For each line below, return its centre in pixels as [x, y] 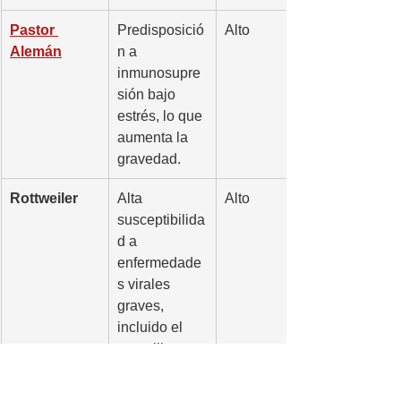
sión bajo [148, 94]
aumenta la [154, 137]
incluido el [152, 327]
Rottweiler [44, 198]
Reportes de [158, 388]
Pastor [34, 30]
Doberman [47, 388]
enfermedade [159, 262]
